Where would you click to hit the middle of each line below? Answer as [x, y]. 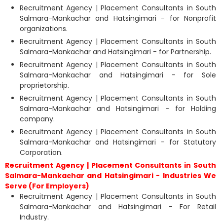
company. [37, 119]
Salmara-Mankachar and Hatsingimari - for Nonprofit [118, 18]
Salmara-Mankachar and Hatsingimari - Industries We [110, 175]
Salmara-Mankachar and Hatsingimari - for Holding [118, 108]
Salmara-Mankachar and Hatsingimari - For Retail [118, 206]
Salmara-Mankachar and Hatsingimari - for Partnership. [115, 52]
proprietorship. [44, 85]
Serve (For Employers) [47, 186]
